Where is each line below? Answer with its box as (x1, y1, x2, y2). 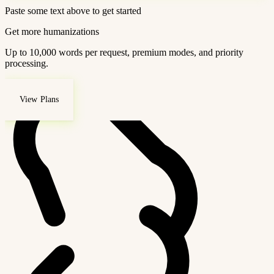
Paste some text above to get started (5, 5, 141, 16)
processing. (5, 57, 48, 68)
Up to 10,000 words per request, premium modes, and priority (5, 46, 243, 57)
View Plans (20, 94, 59, 104)
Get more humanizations (5, 26, 99, 37)
